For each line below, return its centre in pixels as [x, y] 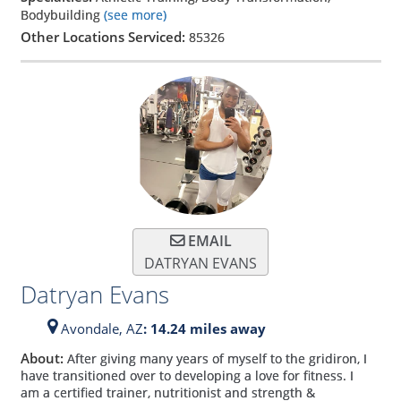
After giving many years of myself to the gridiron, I [217, 358]
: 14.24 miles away [204, 329]
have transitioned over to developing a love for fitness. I [187, 375]
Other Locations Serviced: [104, 37]
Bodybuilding [62, 15]
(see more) [135, 15]
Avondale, [91, 329]
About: [43, 358]
